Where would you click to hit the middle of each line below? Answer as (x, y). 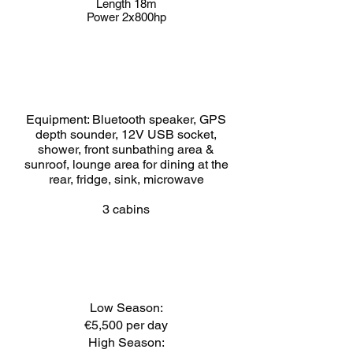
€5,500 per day (126, 325)
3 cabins (126, 209)
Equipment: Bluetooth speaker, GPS (126, 119)
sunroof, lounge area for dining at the (126, 164)
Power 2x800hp (126, 17)
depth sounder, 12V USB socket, (126, 134)
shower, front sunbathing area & (126, 149)
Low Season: (126, 308)
